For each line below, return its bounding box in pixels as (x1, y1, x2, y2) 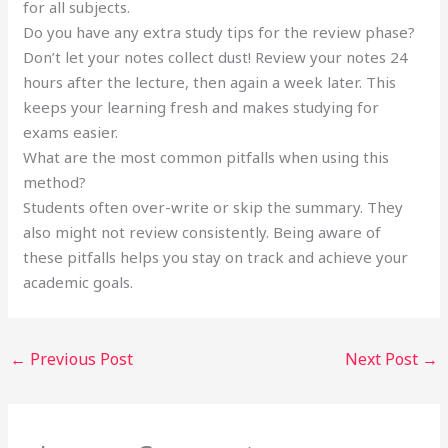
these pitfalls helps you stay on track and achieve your (23, 247, 409, 268)
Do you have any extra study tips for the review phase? (23, 22, 416, 43)
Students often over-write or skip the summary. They (23, 197, 404, 218)
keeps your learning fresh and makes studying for (23, 97, 380, 118)
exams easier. (23, 122, 119, 143)
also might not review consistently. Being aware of (23, 222, 382, 243)
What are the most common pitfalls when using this (23, 147, 390, 168)
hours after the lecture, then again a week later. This (23, 72, 397, 93)
